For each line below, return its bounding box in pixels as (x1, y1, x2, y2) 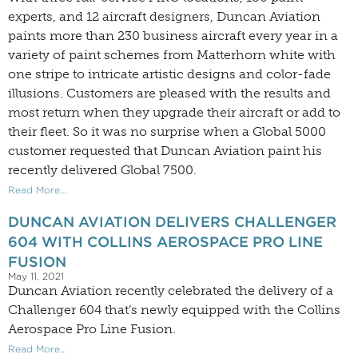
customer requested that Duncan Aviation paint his (8, 143, 322, 159)
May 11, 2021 (8, 270, 64, 283)
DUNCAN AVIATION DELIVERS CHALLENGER (8, 213, 336, 231)
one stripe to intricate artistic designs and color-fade (8, 66, 331, 82)
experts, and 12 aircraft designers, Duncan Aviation (8, 9, 320, 25)
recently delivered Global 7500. (8, 162, 197, 178)
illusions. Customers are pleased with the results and (8, 86, 331, 101)
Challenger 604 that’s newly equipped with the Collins (8, 302, 340, 318)
